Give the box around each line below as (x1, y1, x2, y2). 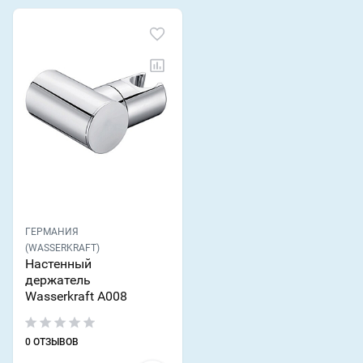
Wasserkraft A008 (25, 288, 127, 305)
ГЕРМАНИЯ (25, 226, 79, 238)
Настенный (25, 256, 92, 272)
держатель (25, 272, 91, 288)
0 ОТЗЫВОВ (25, 336, 79, 348)
